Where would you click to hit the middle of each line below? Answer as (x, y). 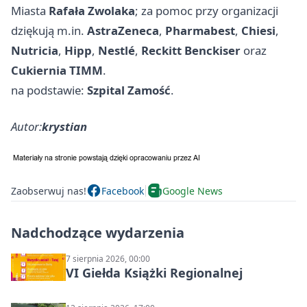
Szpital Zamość (129, 90)
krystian (64, 127)
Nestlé (116, 51)
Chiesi (258, 31)
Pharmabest (200, 31)
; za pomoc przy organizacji (207, 11)
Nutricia (35, 51)
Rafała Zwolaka (92, 11)
